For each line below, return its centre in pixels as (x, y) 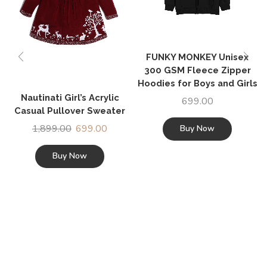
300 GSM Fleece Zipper (197, 70)
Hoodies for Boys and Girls (197, 83)
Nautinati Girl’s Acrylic (70, 97)
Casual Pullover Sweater (70, 110)
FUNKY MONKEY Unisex (197, 57)
